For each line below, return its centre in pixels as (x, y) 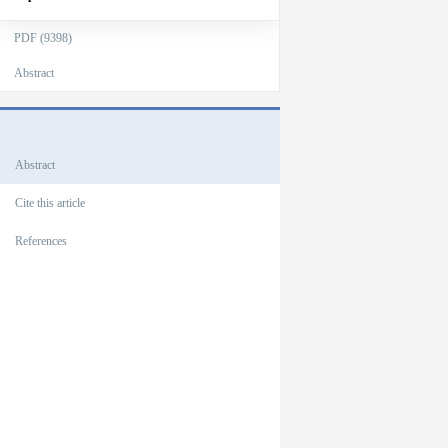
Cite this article (49, 203)
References (40, 241)
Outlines (40, 125)
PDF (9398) (42, 38)
